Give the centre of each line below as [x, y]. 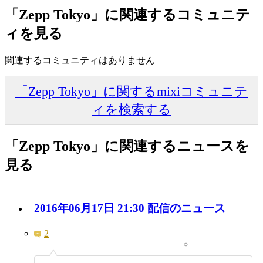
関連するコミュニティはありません [80, 60]
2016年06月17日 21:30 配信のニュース [130, 208]
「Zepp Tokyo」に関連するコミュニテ [127, 15]
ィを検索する [131, 109]
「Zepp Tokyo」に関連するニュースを [127, 146]
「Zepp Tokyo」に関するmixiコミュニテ [131, 91]
